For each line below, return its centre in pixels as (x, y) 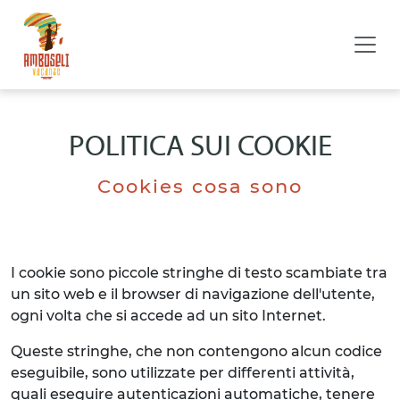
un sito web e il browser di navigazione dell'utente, (193, 294)
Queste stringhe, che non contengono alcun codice (196, 351)
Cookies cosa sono (200, 186)
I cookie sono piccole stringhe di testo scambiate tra (199, 273)
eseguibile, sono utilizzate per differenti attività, (183, 373)
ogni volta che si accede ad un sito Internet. (168, 316)
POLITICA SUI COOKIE (200, 148)
